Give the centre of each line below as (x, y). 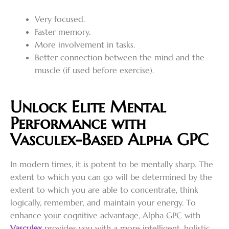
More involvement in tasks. (85, 45)
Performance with (78, 123)
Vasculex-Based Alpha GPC (109, 139)
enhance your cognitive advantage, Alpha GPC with (105, 215)
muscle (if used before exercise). (94, 70)
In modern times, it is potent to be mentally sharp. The (112, 164)
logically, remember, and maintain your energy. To (103, 202)
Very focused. (60, 19)
